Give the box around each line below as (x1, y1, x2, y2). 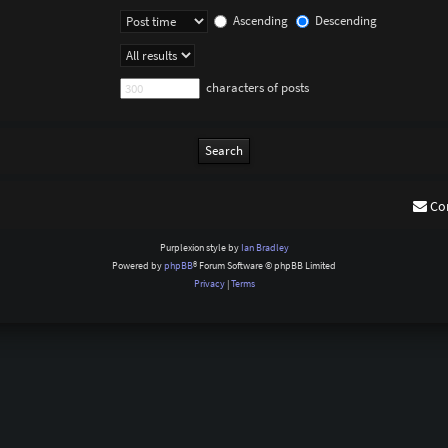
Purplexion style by (159, 241, 241, 255)
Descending (312, 11, 378, 29)
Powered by (112, 259, 164, 273)
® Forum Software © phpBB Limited (193, 259, 336, 273)
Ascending (230, 11, 289, 29)
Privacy (193, 277, 225, 291)
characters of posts (203, 78, 310, 96)
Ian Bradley (240, 241, 289, 255)
